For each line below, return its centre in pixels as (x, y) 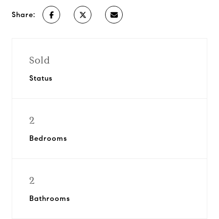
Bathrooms (50, 198)
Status (41, 78)
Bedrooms (48, 138)
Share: (23, 15)
